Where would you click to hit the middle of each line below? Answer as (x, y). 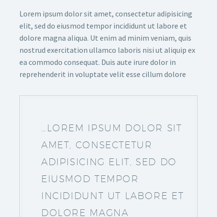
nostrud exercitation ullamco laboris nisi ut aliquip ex (107, 50)
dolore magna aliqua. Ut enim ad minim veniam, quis (105, 38)
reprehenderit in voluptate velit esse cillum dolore (103, 74)
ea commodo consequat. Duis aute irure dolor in (98, 62)
